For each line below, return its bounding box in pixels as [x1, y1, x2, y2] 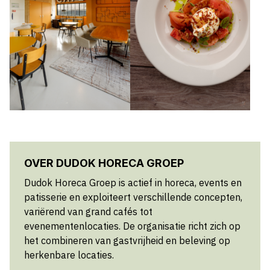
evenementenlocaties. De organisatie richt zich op [24, 220, 240, 233]
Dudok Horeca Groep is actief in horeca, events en [24, 177, 242, 189]
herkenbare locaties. [24, 249, 114, 262]
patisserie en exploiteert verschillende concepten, [24, 191, 242, 204]
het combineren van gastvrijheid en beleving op [24, 234, 230, 247]
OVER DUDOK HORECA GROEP [24, 157, 184, 170]
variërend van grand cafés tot [24, 206, 152, 218]
